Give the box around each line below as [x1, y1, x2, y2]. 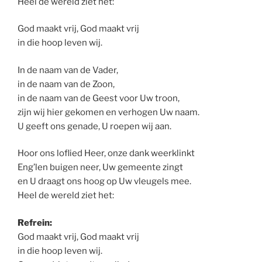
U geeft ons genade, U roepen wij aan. [18, 120, 171, 132]
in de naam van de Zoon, [18, 78, 115, 89]
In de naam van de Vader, [18, 64, 118, 75]
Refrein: [18, 217, 52, 228]
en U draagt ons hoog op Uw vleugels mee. [18, 176, 191, 187]
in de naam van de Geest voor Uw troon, [18, 92, 180, 104]
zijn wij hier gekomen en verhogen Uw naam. [18, 106, 199, 118]
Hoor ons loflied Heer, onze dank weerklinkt [18, 148, 195, 159]
